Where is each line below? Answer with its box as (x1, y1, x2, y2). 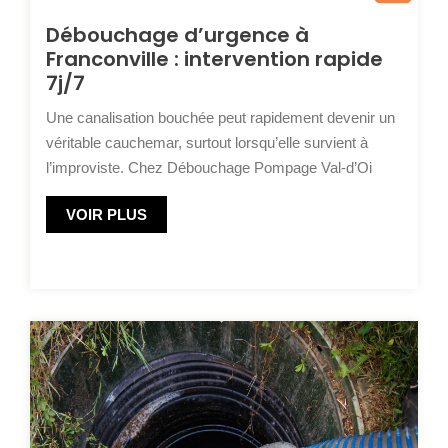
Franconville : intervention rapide (46, 44, 383, 73)
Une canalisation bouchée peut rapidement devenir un (46, 108, 395, 126)
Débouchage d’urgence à (46, 20, 309, 49)
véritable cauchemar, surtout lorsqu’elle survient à (46, 133, 368, 151)
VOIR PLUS (66, 205, 147, 223)
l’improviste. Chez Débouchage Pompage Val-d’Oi (46, 158, 372, 176)
